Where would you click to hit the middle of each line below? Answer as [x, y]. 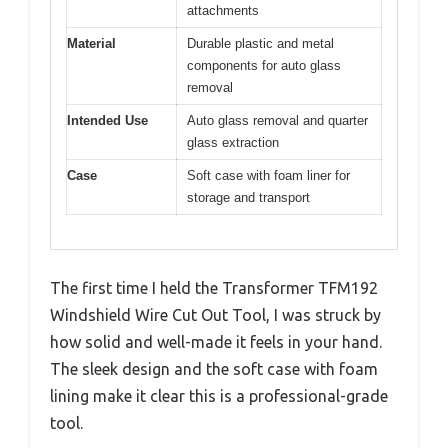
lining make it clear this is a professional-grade [219, 396]
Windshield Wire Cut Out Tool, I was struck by [215, 315]
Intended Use [107, 120]
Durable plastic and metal [260, 43]
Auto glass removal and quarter [277, 120]
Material [91, 43]
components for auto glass [264, 65]
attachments [223, 10]
